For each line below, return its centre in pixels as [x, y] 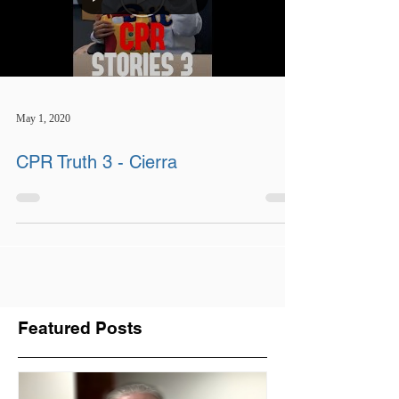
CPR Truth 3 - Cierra [97, 162]
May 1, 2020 [43, 118]
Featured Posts [80, 328]
